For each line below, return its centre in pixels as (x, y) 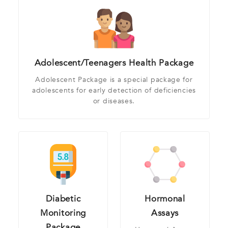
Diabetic (63, 199)
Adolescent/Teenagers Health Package (114, 63)
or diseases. (114, 101)
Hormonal (165, 199)
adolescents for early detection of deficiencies (114, 91)
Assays (165, 213)
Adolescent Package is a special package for (114, 80)
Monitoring (63, 213)
